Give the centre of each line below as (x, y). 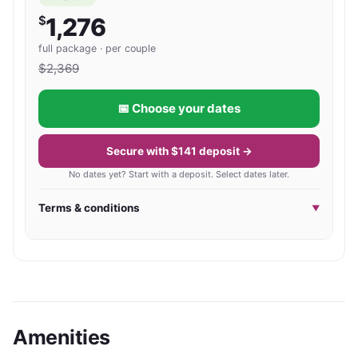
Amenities (62, 337)
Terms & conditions (89, 208)
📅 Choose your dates (179, 108)
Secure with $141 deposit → (179, 151)
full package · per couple (97, 48)
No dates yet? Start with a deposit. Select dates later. (179, 174)
